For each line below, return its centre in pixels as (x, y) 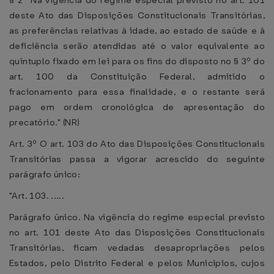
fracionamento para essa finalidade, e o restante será (137, 92)
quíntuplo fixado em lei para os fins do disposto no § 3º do (137, 61)
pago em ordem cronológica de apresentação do (137, 107)
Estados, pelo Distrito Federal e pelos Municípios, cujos (137, 263)
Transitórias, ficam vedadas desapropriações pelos (137, 248)
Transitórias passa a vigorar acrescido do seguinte (137, 159)
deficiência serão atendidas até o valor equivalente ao (137, 46)
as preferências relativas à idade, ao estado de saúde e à (137, 31)
